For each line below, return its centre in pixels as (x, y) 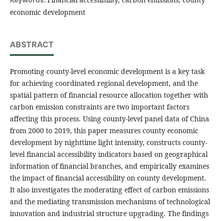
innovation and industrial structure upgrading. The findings (109, 214)
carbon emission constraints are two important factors (99, 107)
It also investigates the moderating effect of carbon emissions (109, 190)
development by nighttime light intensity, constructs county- (108, 143)
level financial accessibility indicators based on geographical (109, 154)
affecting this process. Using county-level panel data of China (109, 119)
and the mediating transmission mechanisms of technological (110, 202)
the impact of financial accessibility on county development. (108, 178)
